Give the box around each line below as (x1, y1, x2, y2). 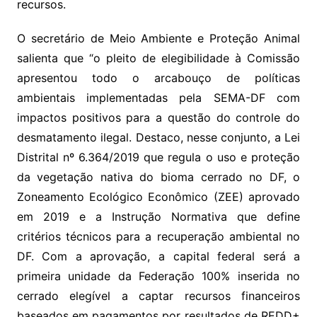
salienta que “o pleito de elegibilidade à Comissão (16, 51, 301, 66)
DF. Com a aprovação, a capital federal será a (16, 249, 301, 264)
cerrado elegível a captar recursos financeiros (16, 289, 301, 304)
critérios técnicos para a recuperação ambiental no (16, 229, 301, 244)
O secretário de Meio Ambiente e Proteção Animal (16, 31, 301, 46)
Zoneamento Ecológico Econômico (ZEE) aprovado (16, 190, 301, 204)
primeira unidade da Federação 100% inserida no (16, 269, 301, 284)
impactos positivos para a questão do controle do (16, 110, 301, 125)
